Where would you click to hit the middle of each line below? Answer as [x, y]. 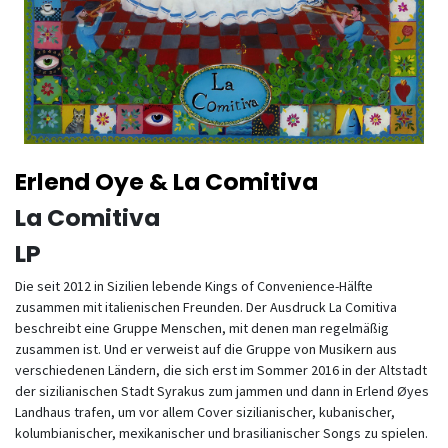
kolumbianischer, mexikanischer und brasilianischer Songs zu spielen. [221, 433]
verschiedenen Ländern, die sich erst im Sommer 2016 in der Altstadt [221, 370]
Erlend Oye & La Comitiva [166, 181]
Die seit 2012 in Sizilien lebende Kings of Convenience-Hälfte [194, 286]
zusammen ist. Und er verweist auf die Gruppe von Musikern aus [206, 349]
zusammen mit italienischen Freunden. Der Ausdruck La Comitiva [206, 307]
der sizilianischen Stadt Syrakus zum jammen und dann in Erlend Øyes [222, 391]
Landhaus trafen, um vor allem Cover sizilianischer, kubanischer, [205, 412]
